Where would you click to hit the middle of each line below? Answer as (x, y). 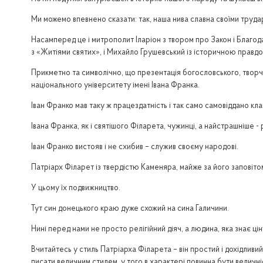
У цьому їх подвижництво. (75, 189)
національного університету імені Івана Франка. (115, 86)
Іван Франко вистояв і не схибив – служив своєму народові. (134, 148)
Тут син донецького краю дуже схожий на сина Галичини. (130, 209)
